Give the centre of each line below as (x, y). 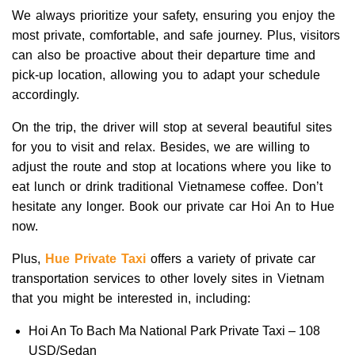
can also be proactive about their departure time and (164, 55)
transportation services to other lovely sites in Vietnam (168, 278)
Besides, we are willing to (235, 147)
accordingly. (46, 94)
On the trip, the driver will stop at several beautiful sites (172, 127)
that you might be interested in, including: (131, 298)
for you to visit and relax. (86, 147)
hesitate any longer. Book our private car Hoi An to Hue (173, 206)
